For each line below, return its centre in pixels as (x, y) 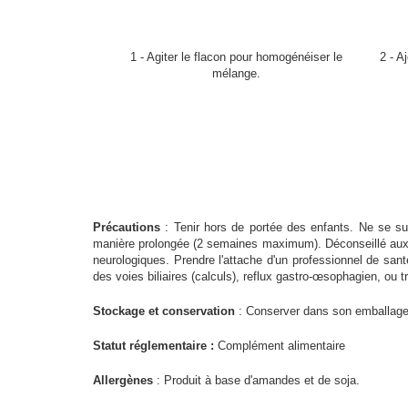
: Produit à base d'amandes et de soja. (256, 380)
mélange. (236, 73)
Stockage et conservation (164, 311)
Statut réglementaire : (153, 345)
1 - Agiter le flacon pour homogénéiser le (236, 56)
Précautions (127, 227)
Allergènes (123, 380)
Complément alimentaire (280, 345)
